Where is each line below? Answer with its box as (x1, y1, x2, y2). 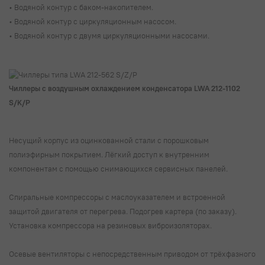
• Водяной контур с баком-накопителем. (9, 2, 155, 12)
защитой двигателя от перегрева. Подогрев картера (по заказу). (9, 206, 237, 216)
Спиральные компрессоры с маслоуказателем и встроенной (9, 192, 225, 202)
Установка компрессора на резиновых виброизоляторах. (9, 220, 214, 230)
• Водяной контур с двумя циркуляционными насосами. (9, 31, 211, 41)
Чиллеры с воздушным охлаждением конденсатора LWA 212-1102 (9, 83, 240, 93)
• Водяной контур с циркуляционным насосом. (9, 17, 178, 27)
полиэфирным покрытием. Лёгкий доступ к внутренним (9, 149, 209, 159)
